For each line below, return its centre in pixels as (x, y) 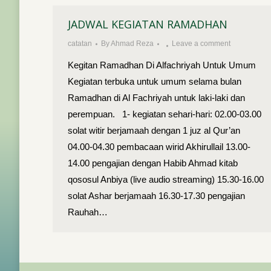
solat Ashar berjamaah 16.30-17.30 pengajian (156, 196)
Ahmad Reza (132, 44)
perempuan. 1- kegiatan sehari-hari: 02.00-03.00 (165, 114)
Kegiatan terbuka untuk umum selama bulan (155, 81)
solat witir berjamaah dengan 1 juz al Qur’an (154, 130)
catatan (80, 44)
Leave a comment (201, 44)
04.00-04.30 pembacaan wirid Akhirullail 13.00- (159, 147)
